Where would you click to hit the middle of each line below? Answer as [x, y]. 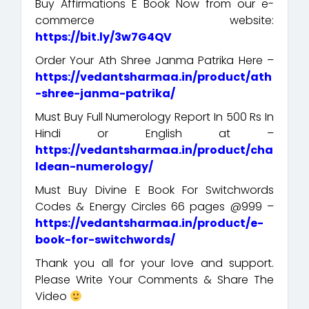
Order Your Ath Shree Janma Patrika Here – [154, 60]
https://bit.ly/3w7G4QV [103, 37]
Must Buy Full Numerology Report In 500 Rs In [154, 117]
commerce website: [154, 20]
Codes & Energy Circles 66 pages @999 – [154, 206]
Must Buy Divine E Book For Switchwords [154, 190]
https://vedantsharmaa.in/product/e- [149, 223]
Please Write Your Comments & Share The [154, 279]
